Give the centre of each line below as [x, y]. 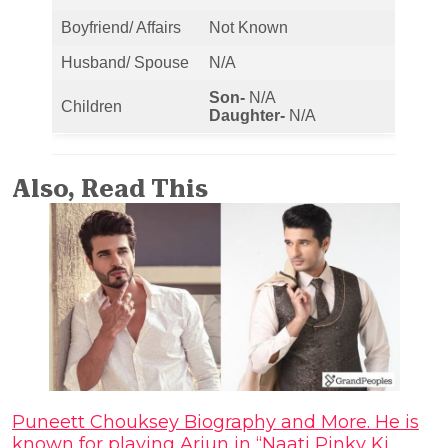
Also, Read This [110, 188]
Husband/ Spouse [125, 63]
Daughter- [247, 116]
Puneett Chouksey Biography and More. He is [215, 422]
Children [91, 107]
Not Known [248, 28]
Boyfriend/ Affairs [121, 28]
